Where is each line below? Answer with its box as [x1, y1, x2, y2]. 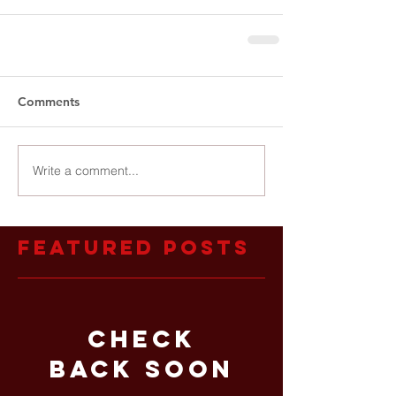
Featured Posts [18, 235, 250, 261]
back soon [49, 354, 234, 385]
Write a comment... [33, 162, 139, 179]
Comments [18, 94, 80, 110]
